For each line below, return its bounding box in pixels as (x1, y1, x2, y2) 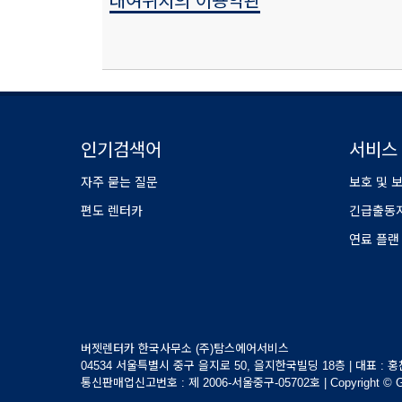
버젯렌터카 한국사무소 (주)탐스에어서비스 (81, 342, 289, 355)
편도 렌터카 (81, 204, 143, 218)
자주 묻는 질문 (81, 175, 158, 189)
